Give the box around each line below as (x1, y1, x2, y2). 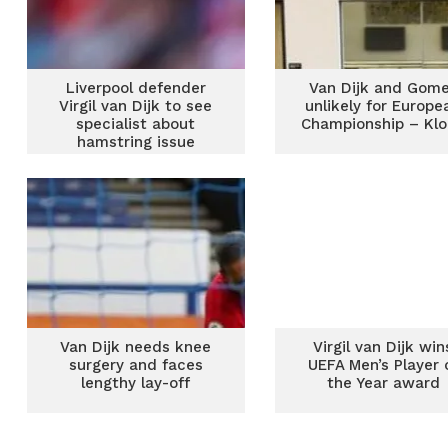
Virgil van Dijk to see (59, 97, 213, 115)
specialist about (76, 115, 196, 133)
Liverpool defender (65, 79, 206, 97)
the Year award (326, 374, 440, 392)
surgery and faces (68, 356, 203, 374)
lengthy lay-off (81, 374, 191, 392)
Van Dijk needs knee (60, 338, 212, 356)
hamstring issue (76, 133, 195, 151)
